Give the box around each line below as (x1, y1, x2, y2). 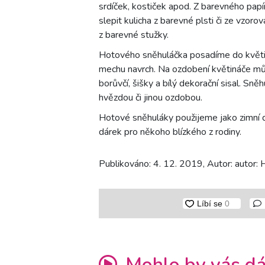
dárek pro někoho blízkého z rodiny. (99, 125, 241, 139)
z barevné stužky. (99, 28, 169, 42)
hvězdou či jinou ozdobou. (99, 91, 202, 105)
